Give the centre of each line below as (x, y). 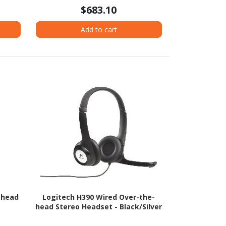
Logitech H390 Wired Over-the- (99, 197)
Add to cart (99, 29)
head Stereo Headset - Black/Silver (99, 207)
